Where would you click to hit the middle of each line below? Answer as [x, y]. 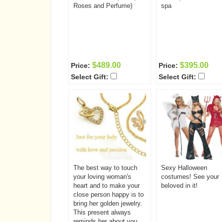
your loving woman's [102, 177]
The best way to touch [105, 168]
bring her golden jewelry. [108, 203]
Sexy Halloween [184, 168]
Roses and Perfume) [103, 6]
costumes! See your [190, 177]
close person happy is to [109, 194]
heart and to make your [107, 186]
